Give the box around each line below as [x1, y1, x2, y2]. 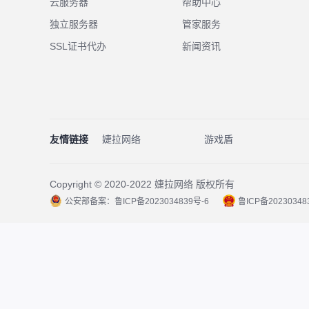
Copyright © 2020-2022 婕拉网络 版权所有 [50, 179, 235, 190]
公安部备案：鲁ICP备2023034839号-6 [65, 197, 209, 206]
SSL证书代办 [50, 41, 106, 52]
